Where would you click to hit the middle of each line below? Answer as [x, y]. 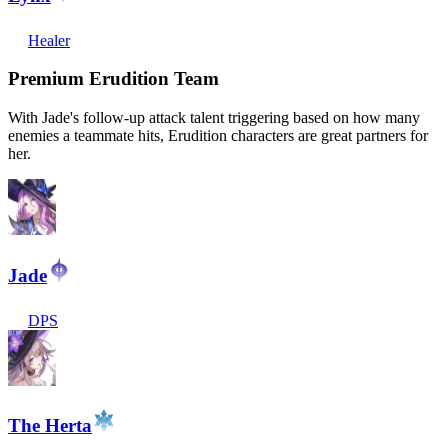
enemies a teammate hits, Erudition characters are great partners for [218, 136]
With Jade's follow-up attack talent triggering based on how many [214, 118]
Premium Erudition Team [113, 79]
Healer [49, 40]
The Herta [50, 426]
